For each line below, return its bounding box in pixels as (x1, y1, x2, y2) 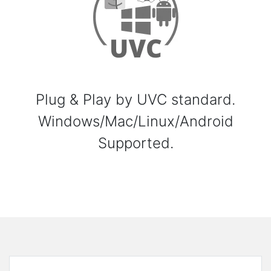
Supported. (97, 134, 174, 152)
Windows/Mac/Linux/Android (38, 113, 233, 131)
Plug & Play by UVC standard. (36, 91, 235, 109)
